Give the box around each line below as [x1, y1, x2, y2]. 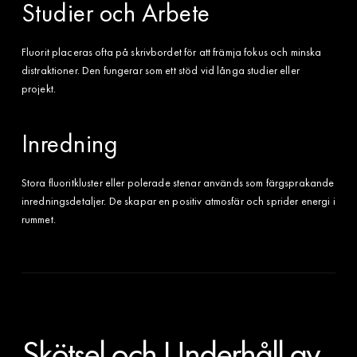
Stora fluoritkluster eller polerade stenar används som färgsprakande [21, 175, 335, 190]
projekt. [21, 80, 56, 96]
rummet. [21, 211, 56, 226]
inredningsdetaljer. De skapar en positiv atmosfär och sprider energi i [21, 193, 335, 208]
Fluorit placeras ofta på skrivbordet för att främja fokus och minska [21, 44, 322, 59]
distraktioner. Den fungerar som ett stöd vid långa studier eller [21, 62, 300, 77]
